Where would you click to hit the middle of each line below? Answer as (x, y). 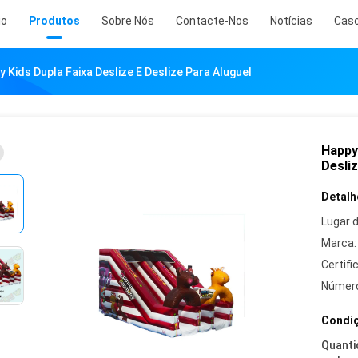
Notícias (291, 21)
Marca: (339, 243)
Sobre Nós (128, 21)
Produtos (54, 21)
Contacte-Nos (212, 21)
